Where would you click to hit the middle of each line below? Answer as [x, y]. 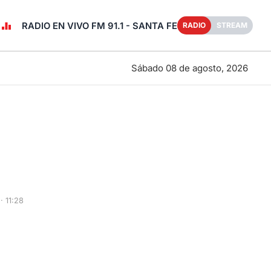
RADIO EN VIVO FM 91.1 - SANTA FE [100, 26]
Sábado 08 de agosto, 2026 [189, 68]
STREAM [232, 25]
